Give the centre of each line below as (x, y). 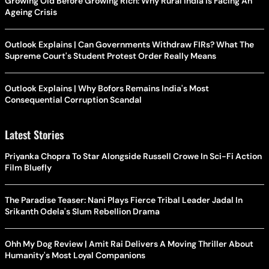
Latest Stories (34, 134)
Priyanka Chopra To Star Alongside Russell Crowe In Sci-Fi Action (133, 156)
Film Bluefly (28, 167)
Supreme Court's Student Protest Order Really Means (110, 56)
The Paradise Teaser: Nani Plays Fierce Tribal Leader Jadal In (124, 200)
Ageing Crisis (31, 12)
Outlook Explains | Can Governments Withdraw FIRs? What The (129, 44)
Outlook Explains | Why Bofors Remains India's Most (107, 88)
